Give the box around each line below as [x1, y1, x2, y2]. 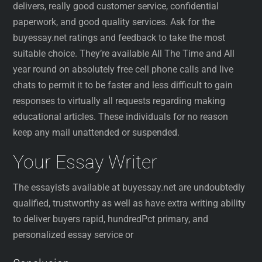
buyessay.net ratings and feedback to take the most [13, 32, 226, 44]
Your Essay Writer [13, 150, 158, 173]
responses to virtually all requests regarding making [13, 95, 226, 107]
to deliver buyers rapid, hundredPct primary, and [13, 213, 209, 225]
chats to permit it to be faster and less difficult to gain [13, 80, 233, 91]
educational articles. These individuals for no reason [13, 111, 229, 123]
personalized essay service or [13, 229, 134, 241]
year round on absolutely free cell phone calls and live [13, 64, 234, 75]
